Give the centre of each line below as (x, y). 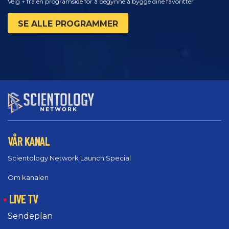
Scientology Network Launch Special (69, 158)
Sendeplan (30, 216)
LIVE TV (24, 199)
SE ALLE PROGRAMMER (68, 24)
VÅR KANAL (29, 141)
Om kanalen (28, 178)
